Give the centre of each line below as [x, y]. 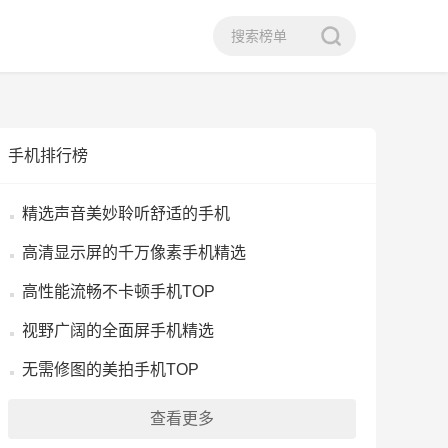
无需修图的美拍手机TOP [110, 369]
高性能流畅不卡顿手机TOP [118, 291]
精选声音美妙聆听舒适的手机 [126, 213]
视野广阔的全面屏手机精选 [118, 330]
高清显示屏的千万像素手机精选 [134, 252]
